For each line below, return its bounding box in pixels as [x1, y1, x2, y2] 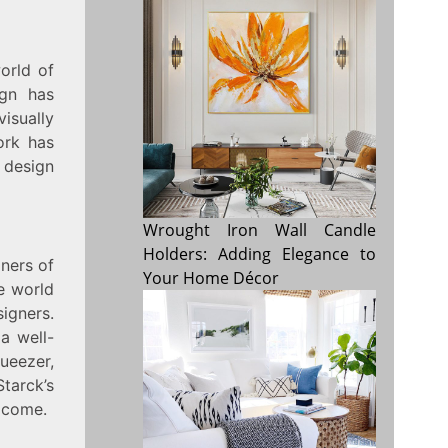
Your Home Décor [143, 267, 280, 290]
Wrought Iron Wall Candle [143, 219, 377, 242]
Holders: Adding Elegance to [143, 243, 377, 266]
